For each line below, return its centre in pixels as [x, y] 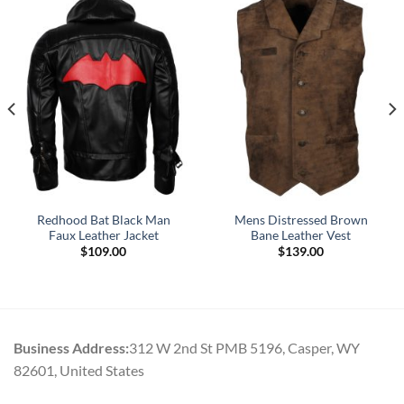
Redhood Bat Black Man [103, 220]
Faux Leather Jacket [103, 235]
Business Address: [71, 347]
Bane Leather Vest [301, 235]
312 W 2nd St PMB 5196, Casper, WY [244, 347]
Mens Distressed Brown [301, 220]
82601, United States [79, 370]
